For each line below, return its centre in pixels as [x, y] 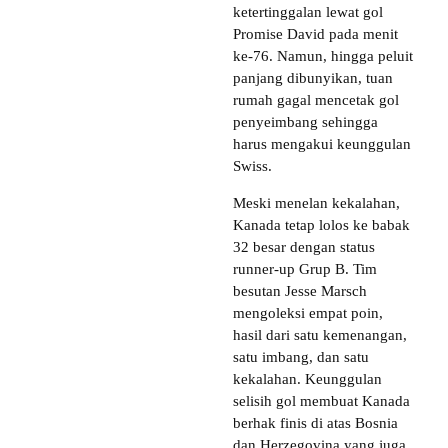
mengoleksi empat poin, [308, 312]
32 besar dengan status [304, 246]
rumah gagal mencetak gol [316, 99]
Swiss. [252, 165]
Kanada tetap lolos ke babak [321, 224]
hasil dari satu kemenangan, [320, 334]
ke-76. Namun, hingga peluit [323, 55]
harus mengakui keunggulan [322, 143]
